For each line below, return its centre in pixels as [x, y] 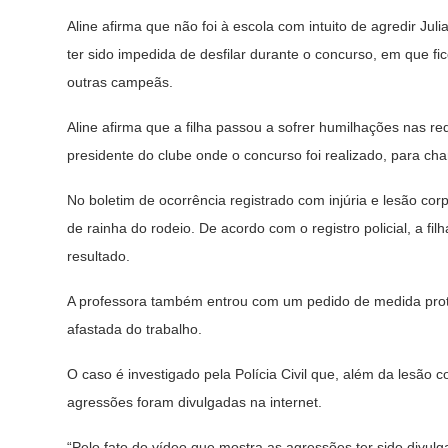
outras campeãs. [120, 82]
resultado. [98, 256]
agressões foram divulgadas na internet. [194, 402]
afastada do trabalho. [134, 329]
